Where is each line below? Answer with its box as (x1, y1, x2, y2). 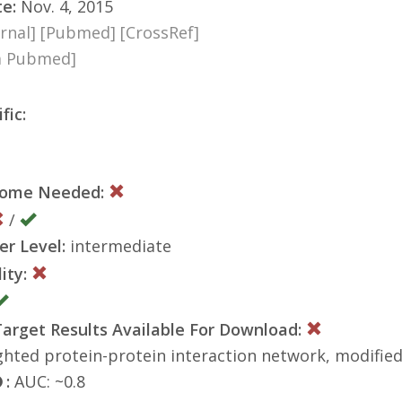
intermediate (66, 234, 171, 257)
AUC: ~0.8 (10, 370, 85, 392)
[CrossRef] (120, 21, 199, 43)
